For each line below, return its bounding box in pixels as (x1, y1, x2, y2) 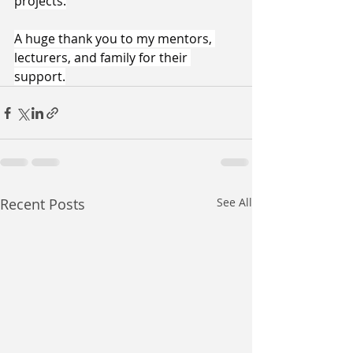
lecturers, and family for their (14, 49, 191, 67)
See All (217, 195, 252, 210)
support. (14, 68, 65, 86)
